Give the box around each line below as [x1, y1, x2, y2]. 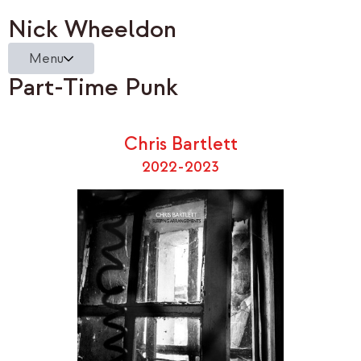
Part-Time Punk [8, 72, 178, 103]
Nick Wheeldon [8, 14, 176, 45]
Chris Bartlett [123, 132, 238, 156]
